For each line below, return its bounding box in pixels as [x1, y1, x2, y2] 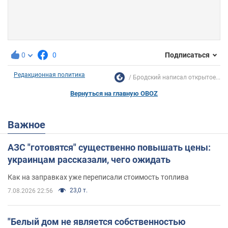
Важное [14, 118, 45, 131]
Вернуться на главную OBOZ [70, 89, 158, 97]
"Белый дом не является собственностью [8, 216, 186, 227]
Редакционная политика [14, 71, 85, 78]
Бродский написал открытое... [133, 73, 220, 81]
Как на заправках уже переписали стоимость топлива [8, 173, 189, 181]
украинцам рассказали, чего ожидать [8, 154, 170, 165]
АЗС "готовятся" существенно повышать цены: [8, 141, 211, 153]
